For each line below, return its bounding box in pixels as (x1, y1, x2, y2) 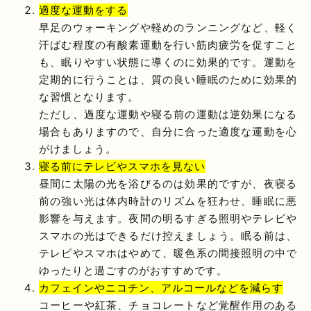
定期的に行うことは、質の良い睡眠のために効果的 (39, 72, 297, 86)
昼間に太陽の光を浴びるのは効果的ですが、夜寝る (39, 176, 297, 190)
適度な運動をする (39, 3, 128, 17)
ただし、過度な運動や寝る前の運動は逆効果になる (39, 107, 297, 121)
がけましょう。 (39, 142, 117, 155)
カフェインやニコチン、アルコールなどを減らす (39, 280, 283, 294)
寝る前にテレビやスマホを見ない (39, 159, 205, 173)
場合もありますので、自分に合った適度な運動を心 (39, 124, 297, 138)
